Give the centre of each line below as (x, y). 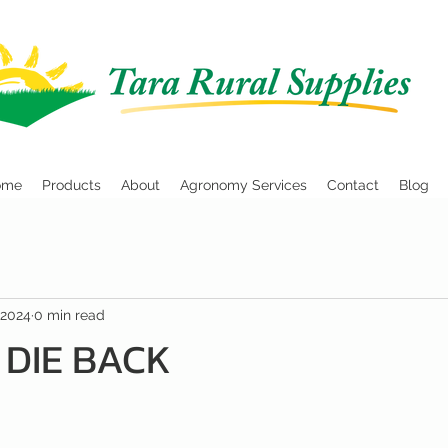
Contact (352, 185)
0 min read (69, 314)
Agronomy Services (243, 185)
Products (71, 185)
